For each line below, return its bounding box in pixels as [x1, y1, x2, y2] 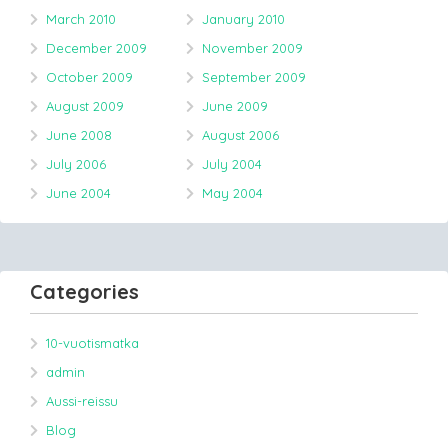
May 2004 [202, 184, 263, 201]
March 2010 [46, 10, 116, 27]
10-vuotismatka [46, 334, 139, 351]
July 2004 [202, 155, 262, 172]
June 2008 [46, 126, 112, 143]
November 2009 [202, 39, 303, 56]
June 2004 [46, 184, 111, 201]
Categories [30, 278, 139, 304]
